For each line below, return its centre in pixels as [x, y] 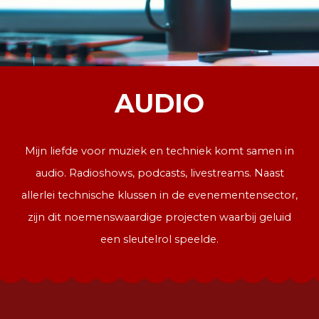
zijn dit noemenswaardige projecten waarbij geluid [159, 217]
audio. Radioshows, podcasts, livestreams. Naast [159, 173]
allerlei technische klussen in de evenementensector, [159, 195]
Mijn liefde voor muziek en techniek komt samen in [159, 151]
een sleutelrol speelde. [159, 239]
